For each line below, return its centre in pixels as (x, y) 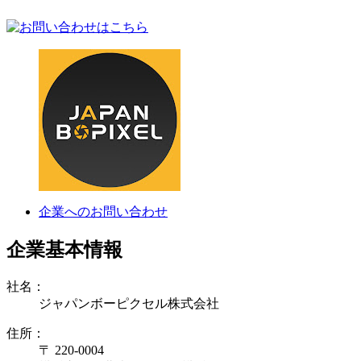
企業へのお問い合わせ (103, 212)
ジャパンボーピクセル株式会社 (129, 303)
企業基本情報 (64, 249)
